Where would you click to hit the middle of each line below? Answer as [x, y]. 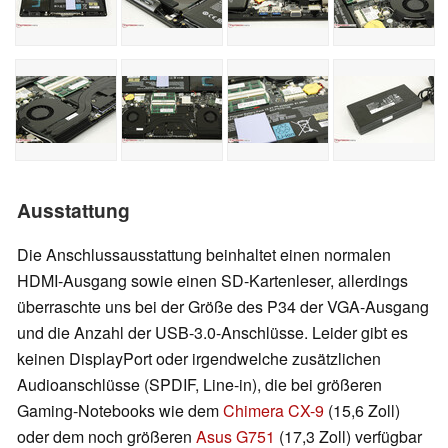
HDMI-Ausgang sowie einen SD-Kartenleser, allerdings [212, 280]
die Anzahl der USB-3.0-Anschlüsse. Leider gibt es [228, 332]
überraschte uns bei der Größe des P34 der [172, 306]
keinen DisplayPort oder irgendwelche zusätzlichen [199, 358]
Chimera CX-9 [273, 410]
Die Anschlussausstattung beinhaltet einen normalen [204, 254]
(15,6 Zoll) [362, 410]
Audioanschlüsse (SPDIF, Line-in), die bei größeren [199, 384]
